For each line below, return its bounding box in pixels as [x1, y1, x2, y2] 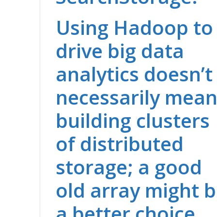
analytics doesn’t [56, 60, 213, 87]
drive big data [56, 37, 185, 64]
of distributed [56, 130, 184, 157]
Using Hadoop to [56, 14, 214, 41]
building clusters [56, 107, 210, 134]
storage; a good [56, 153, 202, 180]
